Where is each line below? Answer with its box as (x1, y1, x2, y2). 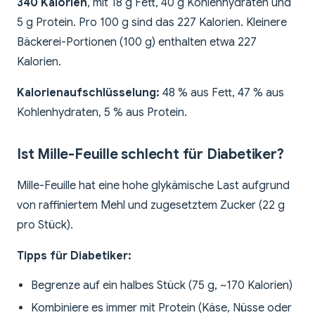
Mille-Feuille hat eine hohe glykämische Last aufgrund (17, 179, 290, 193)
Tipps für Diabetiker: (17, 249, 131, 264)
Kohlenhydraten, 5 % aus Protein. (17, 105, 187, 120)
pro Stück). (17, 218, 73, 233)
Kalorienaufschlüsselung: (17, 86, 160, 101)
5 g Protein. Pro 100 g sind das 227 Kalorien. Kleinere (17, 15, 287, 30)
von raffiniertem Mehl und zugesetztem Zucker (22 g (17, 198, 285, 213)
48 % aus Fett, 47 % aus (160, 86, 284, 101)
